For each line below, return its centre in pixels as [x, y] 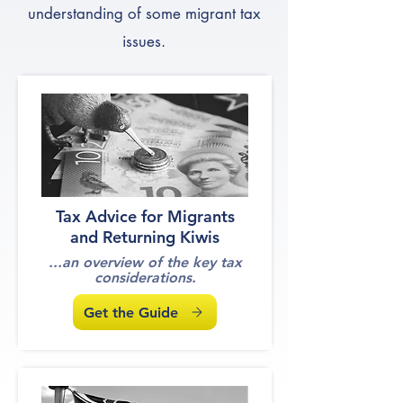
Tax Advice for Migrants [145, 216]
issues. [144, 41]
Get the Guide [130, 312]
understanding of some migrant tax [144, 13]
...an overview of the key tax [145, 262]
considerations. [145, 278]
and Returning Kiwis [145, 237]
